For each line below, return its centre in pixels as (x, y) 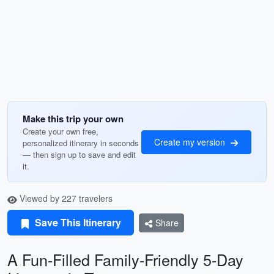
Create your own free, (61, 131)
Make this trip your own (73, 119)
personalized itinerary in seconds (81, 143)
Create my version (191, 142)
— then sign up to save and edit (79, 154)
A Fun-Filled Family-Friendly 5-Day (125, 259)
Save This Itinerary (77, 222)
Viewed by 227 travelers (65, 198)
